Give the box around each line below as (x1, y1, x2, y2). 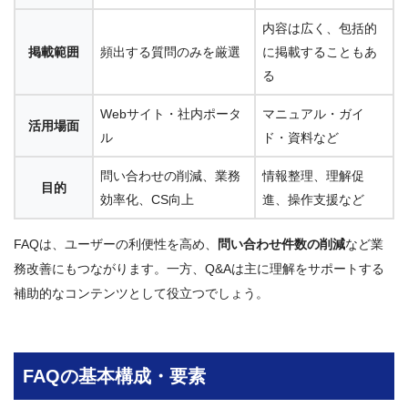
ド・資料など (262, 130, 339, 146)
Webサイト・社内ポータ (100, 107, 241, 122)
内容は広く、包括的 (262, 21, 377, 36)
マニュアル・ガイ (262, 107, 364, 122)
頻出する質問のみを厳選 (100, 45, 240, 60)
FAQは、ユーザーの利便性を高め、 (14, 237, 218, 252)
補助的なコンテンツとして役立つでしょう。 (14, 286, 269, 301)
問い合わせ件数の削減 (218, 237, 345, 252)
